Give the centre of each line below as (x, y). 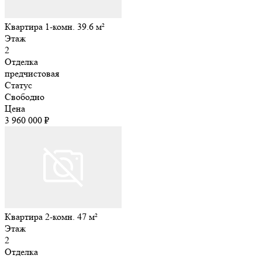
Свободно (25, 96)
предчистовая (32, 73)
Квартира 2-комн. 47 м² (51, 216)
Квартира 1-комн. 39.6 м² (55, 26)
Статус (18, 85)
